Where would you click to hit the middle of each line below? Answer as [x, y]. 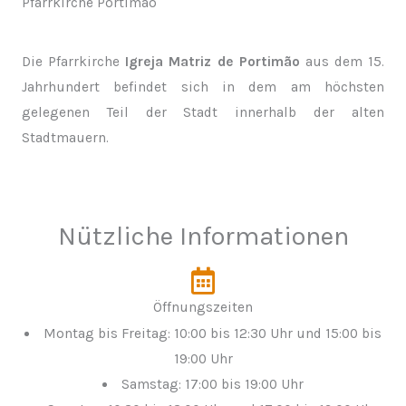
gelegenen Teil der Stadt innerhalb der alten [203, 112]
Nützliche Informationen [203, 235]
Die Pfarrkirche [74, 62]
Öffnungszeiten [203, 307]
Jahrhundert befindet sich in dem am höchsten [203, 87]
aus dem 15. [342, 62]
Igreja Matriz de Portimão [213, 62]
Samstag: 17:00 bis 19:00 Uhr [213, 384]
